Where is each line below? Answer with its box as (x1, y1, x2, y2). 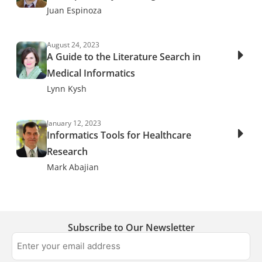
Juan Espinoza (47, 5, 102, 16)
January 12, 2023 (47, 118, 102, 128)
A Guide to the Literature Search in (47, 50, 201, 63)
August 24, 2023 (47, 40, 100, 50)
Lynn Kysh (47, 83, 87, 94)
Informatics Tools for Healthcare (47, 129, 192, 142)
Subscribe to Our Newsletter (67, 221, 195, 234)
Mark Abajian (47, 161, 99, 173)
